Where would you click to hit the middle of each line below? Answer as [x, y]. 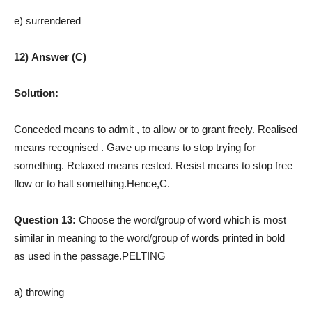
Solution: [36, 93]
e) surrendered [47, 20]
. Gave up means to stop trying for [178, 147]
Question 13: [46, 219]
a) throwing [39, 292]
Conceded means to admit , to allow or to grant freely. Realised [156, 129]
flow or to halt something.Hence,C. [92, 183]
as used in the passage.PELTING [90, 256]
